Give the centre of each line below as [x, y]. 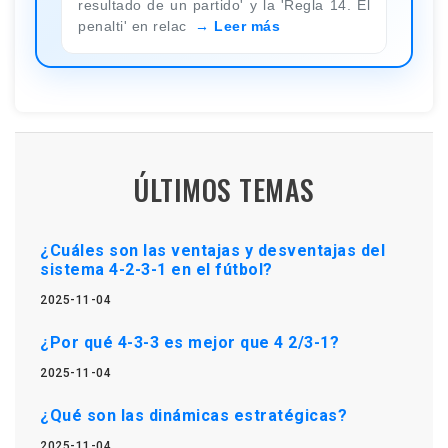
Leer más [247, 25]
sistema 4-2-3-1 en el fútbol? [156, 269]
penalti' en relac [134, 25]
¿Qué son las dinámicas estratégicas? [193, 415]
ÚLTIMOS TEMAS [224, 189]
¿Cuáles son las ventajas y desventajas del [212, 250]
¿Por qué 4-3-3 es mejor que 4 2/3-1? [189, 342]
